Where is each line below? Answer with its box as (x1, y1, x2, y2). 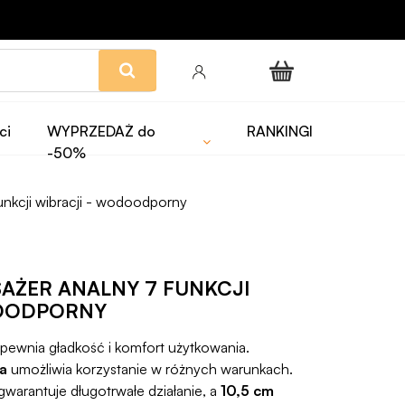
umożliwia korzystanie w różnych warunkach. (7, 360, 294, 378)
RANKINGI (247, 122, 314, 140)
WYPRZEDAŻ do (47, 122, 156, 140)
